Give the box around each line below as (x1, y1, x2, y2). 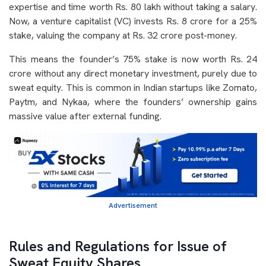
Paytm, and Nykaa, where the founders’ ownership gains (9, 96, 257, 108)
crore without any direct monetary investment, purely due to (9, 67, 257, 80)
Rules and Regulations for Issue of (9, 237, 227, 256)
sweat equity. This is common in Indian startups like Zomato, (9, 81, 257, 94)
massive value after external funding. (9, 110, 161, 122)
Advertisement (109, 201, 157, 211)
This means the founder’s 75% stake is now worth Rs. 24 (9, 53, 257, 65)
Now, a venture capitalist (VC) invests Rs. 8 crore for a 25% (9, 15, 257, 27)
